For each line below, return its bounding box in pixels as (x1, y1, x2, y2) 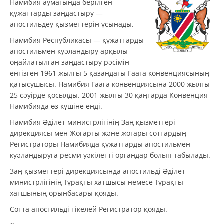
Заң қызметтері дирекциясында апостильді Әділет (10, 166, 185, 176)
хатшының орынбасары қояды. (10, 188, 118, 198)
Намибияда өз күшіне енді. (10, 101, 102, 111)
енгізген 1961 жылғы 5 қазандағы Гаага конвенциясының (10, 68, 209, 78)
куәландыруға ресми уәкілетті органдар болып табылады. (10, 150, 210, 160)
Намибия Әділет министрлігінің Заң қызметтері (10, 117, 175, 127)
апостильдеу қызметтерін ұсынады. (10, 19, 134, 29)
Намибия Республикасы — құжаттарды (10, 35, 144, 45)
